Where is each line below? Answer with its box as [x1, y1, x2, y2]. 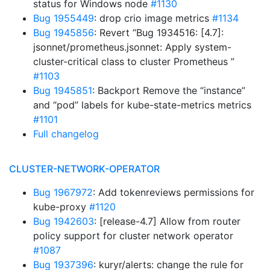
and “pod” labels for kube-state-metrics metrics [33, 99, 251, 111]
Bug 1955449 [33, 12, 94, 24]
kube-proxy [33, 201, 89, 213]
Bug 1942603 [33, 215, 94, 227]
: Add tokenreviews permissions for [93, 186, 254, 198]
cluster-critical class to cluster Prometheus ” [33, 55, 234, 67]
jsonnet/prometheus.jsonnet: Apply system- [33, 41, 231, 53]
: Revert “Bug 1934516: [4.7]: [94, 27, 224, 39]
